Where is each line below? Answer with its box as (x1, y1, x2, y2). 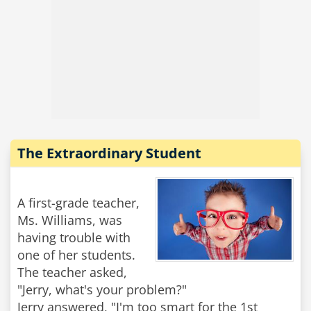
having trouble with (17, 229, 131, 246)
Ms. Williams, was (17, 212, 122, 228)
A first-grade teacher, (17, 194, 140, 211)
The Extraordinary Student (17, 144, 201, 162)
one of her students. (17, 246, 135, 263)
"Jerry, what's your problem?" (17, 281, 187, 298)
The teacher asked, (17, 264, 127, 280)
